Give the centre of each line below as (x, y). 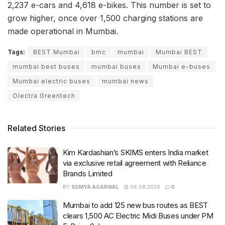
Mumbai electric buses (51, 81)
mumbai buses (116, 67)
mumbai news (125, 81)
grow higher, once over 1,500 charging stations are (105, 18)
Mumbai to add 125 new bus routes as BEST (135, 205)
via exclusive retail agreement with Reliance (135, 163)
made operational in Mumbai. (63, 31)
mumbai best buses (46, 67)
